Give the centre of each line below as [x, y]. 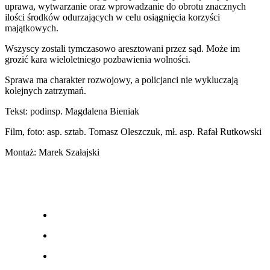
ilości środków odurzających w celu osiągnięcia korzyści [112, 17]
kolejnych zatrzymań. [46, 90]
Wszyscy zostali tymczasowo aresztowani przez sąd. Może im [122, 48]
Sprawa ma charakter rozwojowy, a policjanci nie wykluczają [121, 80]
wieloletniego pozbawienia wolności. [120, 59]
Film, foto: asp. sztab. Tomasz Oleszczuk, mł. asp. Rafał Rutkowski [133, 131]
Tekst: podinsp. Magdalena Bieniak [72, 111]
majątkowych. [32, 28]
